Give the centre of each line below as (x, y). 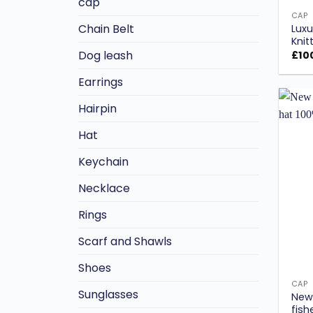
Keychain (103, 162)
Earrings (101, 82)
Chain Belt (106, 29)
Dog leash (105, 56)
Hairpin (97, 109)
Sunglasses (108, 295)
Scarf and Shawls (125, 242)
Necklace (104, 189)
